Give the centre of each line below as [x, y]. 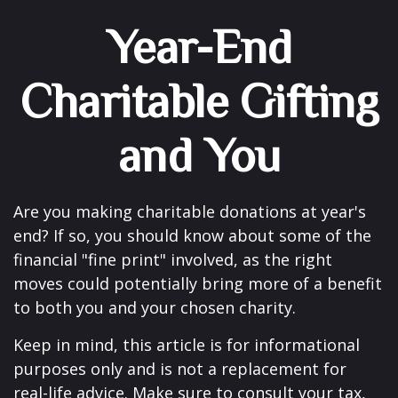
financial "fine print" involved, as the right [173, 259]
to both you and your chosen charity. [155, 307]
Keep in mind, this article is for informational [187, 345]
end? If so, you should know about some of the [192, 235]
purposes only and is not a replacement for [180, 369]
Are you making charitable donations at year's [190, 211]
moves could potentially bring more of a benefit [198, 283]
